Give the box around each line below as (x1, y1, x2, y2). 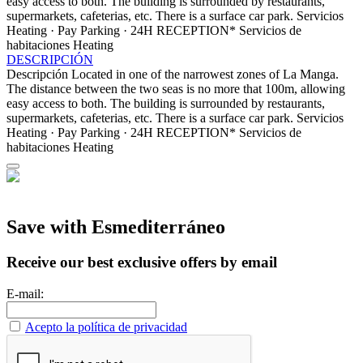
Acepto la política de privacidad (25, 320, 187, 335)
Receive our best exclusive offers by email (6, 254, 277, 271)
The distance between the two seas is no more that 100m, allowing (6, 81, 345, 96)
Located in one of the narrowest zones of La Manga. (71, 66, 339, 81)
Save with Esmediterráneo (6, 216, 225, 237)
